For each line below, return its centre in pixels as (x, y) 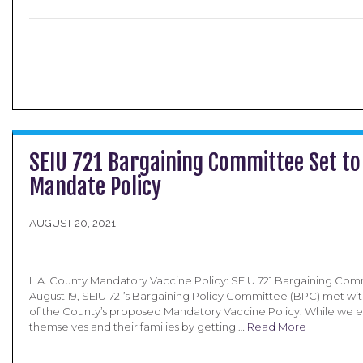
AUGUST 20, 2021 (73, 223)
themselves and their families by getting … (138, 327)
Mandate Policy (95, 187)
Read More (277, 327)
